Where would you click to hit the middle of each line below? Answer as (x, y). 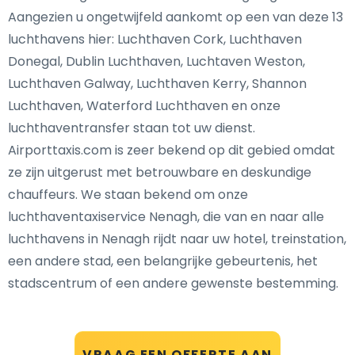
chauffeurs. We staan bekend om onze (128, 195)
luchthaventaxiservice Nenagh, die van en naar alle (166, 217)
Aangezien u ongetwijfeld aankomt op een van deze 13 (176, 17)
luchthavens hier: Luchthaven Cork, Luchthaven (155, 39)
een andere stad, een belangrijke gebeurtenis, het (163, 261)
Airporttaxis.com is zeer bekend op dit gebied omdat (172, 150)
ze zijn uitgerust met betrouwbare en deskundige (160, 172)
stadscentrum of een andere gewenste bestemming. (173, 283)
